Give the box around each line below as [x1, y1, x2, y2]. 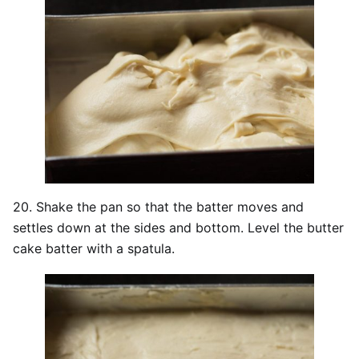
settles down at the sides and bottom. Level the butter [13, 219, 344, 236]
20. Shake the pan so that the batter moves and [13, 198, 304, 215]
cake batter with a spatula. [13, 240, 175, 256]
